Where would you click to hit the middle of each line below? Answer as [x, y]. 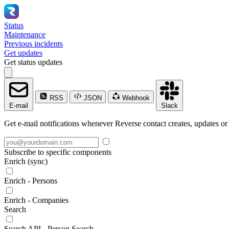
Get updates [23, 53]
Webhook [135, 98]
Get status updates [33, 62]
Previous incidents [33, 44]
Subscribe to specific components [58, 152]
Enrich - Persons [31, 181]
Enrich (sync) [26, 161]
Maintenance [25, 35]
